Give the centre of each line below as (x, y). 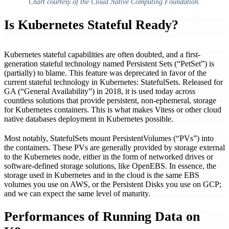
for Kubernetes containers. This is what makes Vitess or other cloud (113, 109)
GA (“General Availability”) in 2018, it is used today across (100, 91)
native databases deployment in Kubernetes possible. (89, 119)
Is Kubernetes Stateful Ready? (91, 25)
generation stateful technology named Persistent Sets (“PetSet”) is (109, 63)
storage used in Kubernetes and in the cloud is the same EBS (102, 175)
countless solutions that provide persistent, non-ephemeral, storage (110, 100)
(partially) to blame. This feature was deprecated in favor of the (105, 73)
